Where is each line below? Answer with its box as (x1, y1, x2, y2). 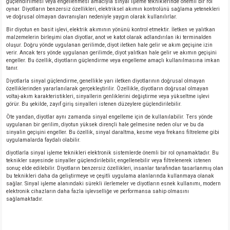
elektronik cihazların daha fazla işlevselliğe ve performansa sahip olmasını (6, 188, 189, 194)
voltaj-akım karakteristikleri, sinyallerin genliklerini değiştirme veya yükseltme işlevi (6, 93, 209, 99)
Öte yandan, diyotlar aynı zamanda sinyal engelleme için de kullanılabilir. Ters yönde (6, 114, 213, 120)
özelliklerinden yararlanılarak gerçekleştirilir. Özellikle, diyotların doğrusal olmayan (6, 86, 208, 91)
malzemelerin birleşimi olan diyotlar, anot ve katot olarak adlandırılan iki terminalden (6, 34, 212, 40)
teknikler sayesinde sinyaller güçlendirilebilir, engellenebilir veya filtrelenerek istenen (6, 158, 211, 163)
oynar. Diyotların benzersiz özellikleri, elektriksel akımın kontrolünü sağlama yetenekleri (6, 6, 220, 12)
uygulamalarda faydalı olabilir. (6, 137, 81, 143)
